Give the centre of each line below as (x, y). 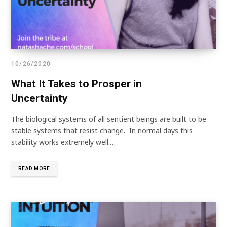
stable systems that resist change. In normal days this (102, 130)
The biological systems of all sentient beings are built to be (109, 119)
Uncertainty (40, 98)
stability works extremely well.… (63, 142)
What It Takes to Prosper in (77, 83)
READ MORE (34, 168)
